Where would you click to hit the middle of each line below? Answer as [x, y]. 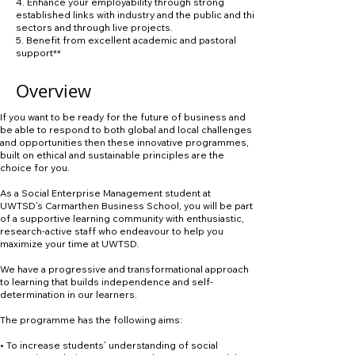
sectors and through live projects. [94, 27]
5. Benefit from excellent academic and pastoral [126, 40]
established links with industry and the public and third [140, 15]
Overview [53, 91]
